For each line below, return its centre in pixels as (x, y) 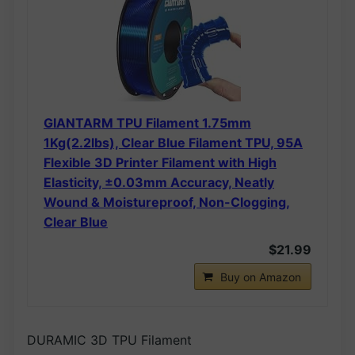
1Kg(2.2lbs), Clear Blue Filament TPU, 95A (173, 142)
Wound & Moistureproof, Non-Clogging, (167, 202)
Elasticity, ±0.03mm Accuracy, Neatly (159, 182)
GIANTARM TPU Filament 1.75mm (147, 122)
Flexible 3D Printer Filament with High (160, 162)
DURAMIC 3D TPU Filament (109, 340)
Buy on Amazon (261, 277)
